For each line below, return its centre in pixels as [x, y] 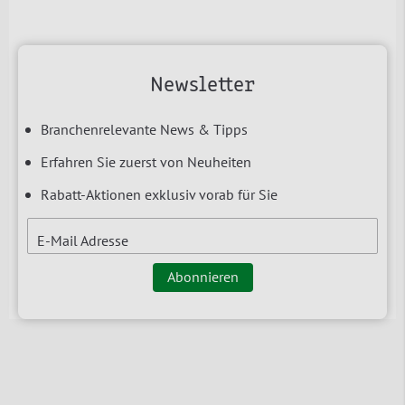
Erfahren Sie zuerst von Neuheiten [146, 161]
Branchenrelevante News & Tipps [144, 129]
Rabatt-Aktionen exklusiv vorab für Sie [159, 194]
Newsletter [202, 85]
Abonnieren [202, 276]
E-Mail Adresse [83, 240]
